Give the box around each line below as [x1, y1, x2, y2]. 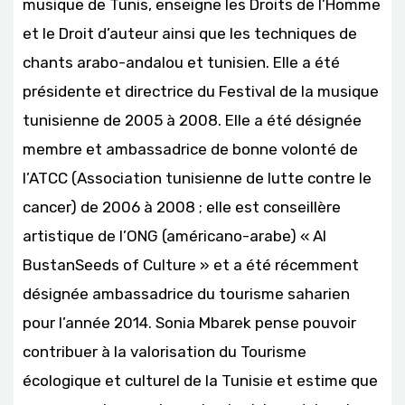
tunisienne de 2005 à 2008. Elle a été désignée [23, 110, 362, 129]
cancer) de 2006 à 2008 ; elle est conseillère [23, 197, 341, 216]
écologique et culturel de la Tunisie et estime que [23, 371, 378, 390]
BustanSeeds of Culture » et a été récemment [23, 255, 359, 274]
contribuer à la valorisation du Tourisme [23, 342, 306, 361]
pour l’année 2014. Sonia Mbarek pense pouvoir [23, 313, 356, 332]
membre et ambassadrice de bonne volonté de [23, 139, 358, 158]
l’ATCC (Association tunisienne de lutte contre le [23, 168, 372, 187]
